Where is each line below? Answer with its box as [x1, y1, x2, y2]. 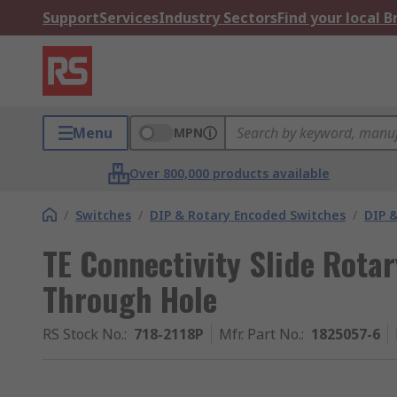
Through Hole [43, 275, 217, 322]
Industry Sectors [159, 8, 277, 27]
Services [99, 8, 159, 27]
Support [43, 8, 99, 27]
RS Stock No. [43, 324, 124, 344]
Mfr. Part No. [219, 324, 301, 344]
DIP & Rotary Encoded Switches [150, 206, 346, 223]
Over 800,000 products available [129, 165, 331, 182]
